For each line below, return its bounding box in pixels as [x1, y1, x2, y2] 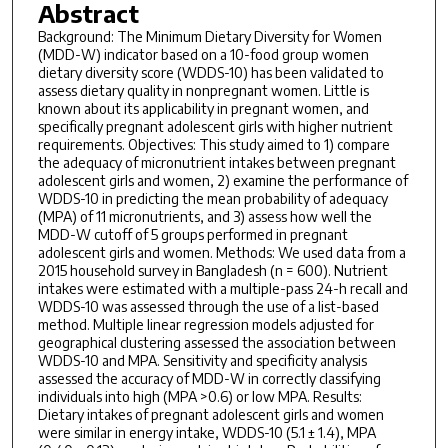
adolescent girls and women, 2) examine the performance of [37, 171, 408, 189]
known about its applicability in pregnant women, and [37, 99, 369, 117]
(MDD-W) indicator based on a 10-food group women [37, 45, 369, 63]
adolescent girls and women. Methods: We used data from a [37, 243, 406, 261]
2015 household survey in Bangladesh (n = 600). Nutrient [37, 261, 388, 279]
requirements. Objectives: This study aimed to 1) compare [37, 135, 390, 153]
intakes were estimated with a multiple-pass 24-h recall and [37, 279, 408, 297]
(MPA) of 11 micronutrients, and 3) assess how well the [37, 207, 372, 225]
